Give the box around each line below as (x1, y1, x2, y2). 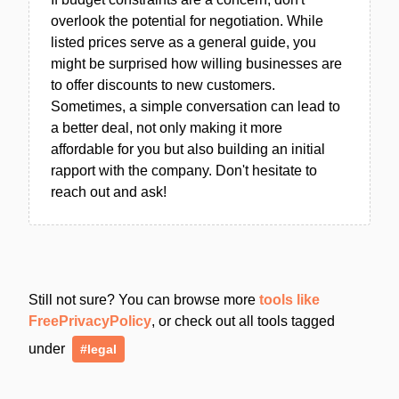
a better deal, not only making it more (51, 119, 282, 135)
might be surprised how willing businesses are (51, 55, 342, 71)
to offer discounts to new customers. (51, 77, 275, 93)
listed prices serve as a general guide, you (51, 34, 316, 50)
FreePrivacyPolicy (28, 313, 151, 329)
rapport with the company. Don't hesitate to (51, 162, 317, 178)
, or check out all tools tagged (151, 313, 335, 329)
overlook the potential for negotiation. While (51, 12, 323, 28)
